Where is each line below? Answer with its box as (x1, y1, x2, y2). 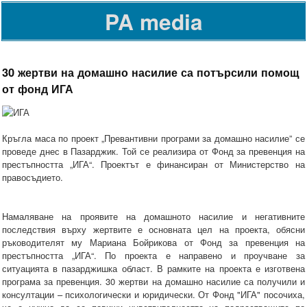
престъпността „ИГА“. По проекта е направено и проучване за (2, 249, 305, 262)
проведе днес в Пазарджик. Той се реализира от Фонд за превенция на (2, 145, 305, 158)
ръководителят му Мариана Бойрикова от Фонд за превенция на (2, 236, 305, 249)
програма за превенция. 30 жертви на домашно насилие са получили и (2, 275, 305, 288)
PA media (104, 5, 203, 37)
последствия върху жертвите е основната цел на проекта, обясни (2, 223, 305, 236)
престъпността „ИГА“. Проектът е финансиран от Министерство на (2, 158, 305, 171)
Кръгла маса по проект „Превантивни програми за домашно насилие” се (2, 132, 305, 145)
